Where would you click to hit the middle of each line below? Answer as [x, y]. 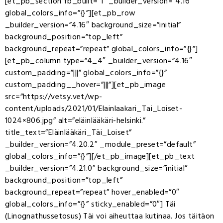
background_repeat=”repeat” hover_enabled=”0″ [92, 192]
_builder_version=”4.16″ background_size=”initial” [93, 25]
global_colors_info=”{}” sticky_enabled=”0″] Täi [90, 204]
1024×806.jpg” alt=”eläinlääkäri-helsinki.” [75, 120]
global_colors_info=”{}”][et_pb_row [70, 13]
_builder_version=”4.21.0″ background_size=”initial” [96, 168]
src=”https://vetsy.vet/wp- [54, 97]
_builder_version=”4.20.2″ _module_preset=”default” [100, 144]
